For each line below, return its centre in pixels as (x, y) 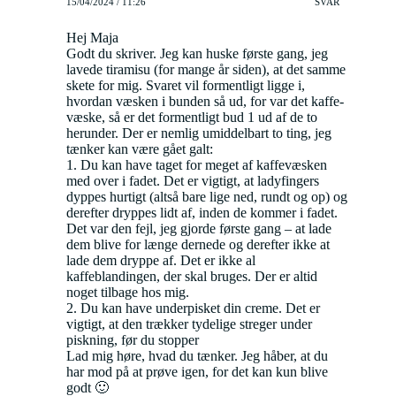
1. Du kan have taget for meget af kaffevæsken (197, 165)
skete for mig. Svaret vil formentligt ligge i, (186, 86)
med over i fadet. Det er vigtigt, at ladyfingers (193, 181)
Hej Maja (92, 38)
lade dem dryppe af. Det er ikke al (161, 261)
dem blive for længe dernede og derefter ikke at (198, 245)
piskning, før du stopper (133, 340)
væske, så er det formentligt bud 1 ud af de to (192, 118)
